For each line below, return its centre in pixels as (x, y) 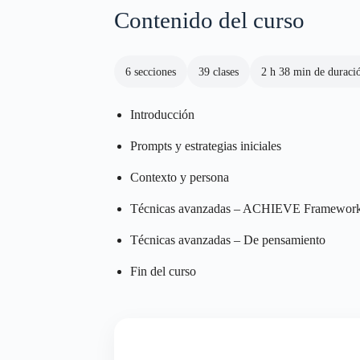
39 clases (219, 72)
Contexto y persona (180, 177)
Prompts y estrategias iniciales (206, 146)
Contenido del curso (209, 20)
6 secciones (151, 72)
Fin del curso (163, 271)
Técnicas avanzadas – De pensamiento (228, 240)
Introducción (162, 115)
